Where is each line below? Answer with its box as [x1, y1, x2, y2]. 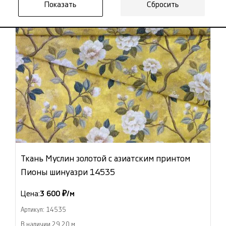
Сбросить [147, 1, 179, 9]
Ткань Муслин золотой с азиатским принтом [21, 154, 190, 163]
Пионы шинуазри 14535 [21, 168, 115, 177]
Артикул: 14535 [21, 207, 66, 213]
